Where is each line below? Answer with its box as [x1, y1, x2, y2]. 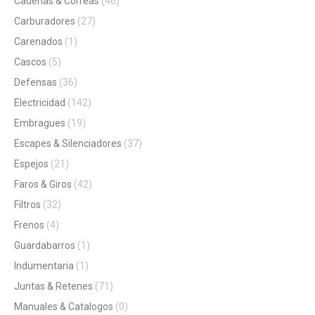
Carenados [14, 36, 63, 48]
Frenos [14, 219, 44, 231]
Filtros [14, 199, 41, 211]
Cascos [14, 56, 46, 68]
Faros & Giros [14, 179, 72, 191]
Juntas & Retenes [14, 281, 93, 292]
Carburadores [14, 15, 75, 27]
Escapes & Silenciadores [14, 138, 122, 150]
